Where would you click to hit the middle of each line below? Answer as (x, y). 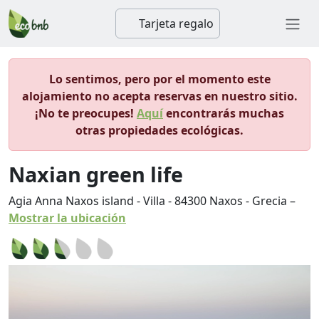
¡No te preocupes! (86, 113)
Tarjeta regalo (174, 23)
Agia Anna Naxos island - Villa (87, 201)
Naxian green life (96, 174)
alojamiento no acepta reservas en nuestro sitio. (159, 96)
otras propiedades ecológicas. (159, 130)
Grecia (270, 201)
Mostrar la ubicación (67, 218)
